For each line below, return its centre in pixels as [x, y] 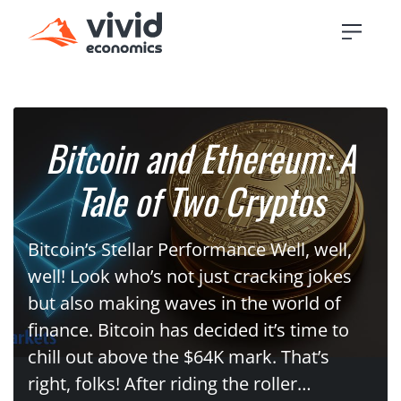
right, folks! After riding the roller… [170, 383]
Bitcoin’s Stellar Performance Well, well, [190, 249]
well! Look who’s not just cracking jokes [190, 276]
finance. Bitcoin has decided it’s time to [188, 329]
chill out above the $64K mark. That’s [179, 356]
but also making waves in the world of [184, 303]
